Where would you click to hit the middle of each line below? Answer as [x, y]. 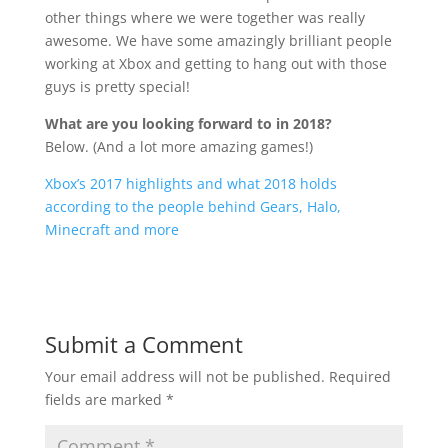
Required [359, 377]
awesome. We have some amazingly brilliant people [218, 41]
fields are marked [105, 400]
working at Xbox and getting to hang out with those [215, 64]
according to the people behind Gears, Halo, [192, 207]
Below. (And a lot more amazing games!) [178, 147]
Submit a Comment [143, 344]
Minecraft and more [111, 230]
